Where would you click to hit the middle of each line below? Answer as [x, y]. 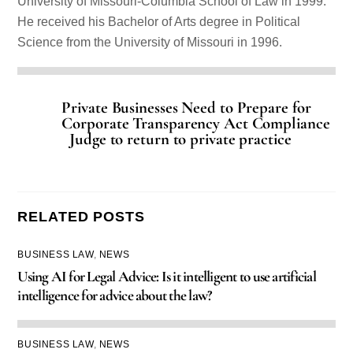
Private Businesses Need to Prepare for [186, 108]
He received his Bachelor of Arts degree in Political [159, 22]
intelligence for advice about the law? [115, 296]
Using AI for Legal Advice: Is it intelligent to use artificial [167, 277]
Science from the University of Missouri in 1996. [150, 43]
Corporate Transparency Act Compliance [196, 124]
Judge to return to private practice [180, 139]
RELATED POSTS [81, 216]
